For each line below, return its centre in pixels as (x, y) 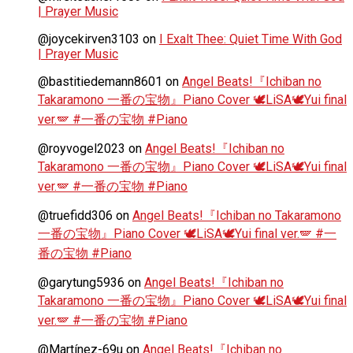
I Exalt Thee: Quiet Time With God (251, 39)
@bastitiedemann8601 (100, 81)
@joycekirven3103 (89, 39)
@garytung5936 (81, 282)
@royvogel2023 (82, 148)
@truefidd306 (75, 215)
